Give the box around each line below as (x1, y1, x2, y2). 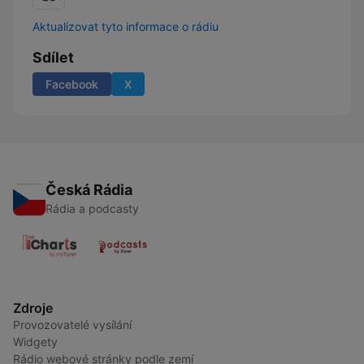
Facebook (45, 77, 98, 91)
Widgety (13, 335, 58, 349)
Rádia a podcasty (45, 201, 139, 215)
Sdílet (32, 49, 74, 66)
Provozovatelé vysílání (13, 318, 132, 331)
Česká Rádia (45, 181, 132, 198)
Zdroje (13, 300, 53, 316)
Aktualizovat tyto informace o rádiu (32, 19, 219, 33)
